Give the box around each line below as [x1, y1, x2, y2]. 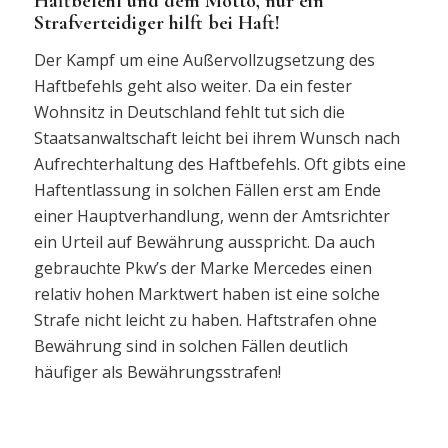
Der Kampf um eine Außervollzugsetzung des [33, 49, 375, 72]
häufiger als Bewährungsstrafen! [33, 361, 281, 384]
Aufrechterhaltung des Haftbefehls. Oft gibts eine [33, 153, 406, 176]
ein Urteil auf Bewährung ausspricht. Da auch [33, 231, 375, 254]
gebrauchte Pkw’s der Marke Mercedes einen [33, 257, 372, 280]
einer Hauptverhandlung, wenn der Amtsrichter [33, 205, 390, 228]
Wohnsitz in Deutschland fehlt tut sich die [33, 101, 345, 124]
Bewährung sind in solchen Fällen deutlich [33, 335, 348, 358]
